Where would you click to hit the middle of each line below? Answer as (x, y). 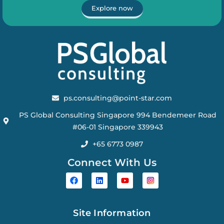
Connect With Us (112, 162)
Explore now (112, 8)
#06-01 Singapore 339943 (117, 127)
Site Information (112, 213)
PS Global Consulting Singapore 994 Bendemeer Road (117, 115)
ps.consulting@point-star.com (117, 98)
